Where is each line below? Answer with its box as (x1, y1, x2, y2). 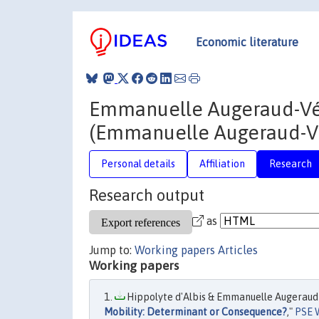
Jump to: (89, 244, 135, 256)
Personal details (101, 157, 175, 169)
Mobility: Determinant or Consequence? (104, 306, 287, 318)
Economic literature (196, 35, 298, 48)
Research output (89, 186, 204, 204)
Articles (218, 244, 258, 256)
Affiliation (199, 157, 245, 169)
